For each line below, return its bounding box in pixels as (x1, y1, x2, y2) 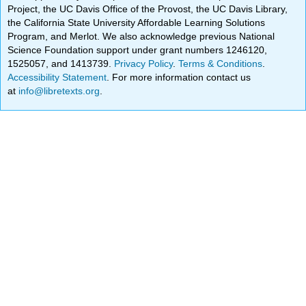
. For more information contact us (107, 71, 251, 83)
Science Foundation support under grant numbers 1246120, (8, 44, 268, 55)
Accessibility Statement (8, 71, 107, 83)
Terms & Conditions (178, 57, 263, 69)
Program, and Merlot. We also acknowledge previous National (8, 30, 275, 42)
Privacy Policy (114, 57, 173, 69)
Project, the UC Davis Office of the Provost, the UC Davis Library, (8, 3, 288, 14)
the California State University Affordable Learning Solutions (8, 16, 266, 28)
